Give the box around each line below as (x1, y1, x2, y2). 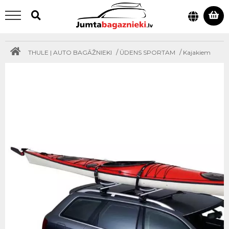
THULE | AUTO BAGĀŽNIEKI (28, 49, 112, 56)
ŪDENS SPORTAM (120, 49, 175, 56)
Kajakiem (183, 49, 211, 56)
